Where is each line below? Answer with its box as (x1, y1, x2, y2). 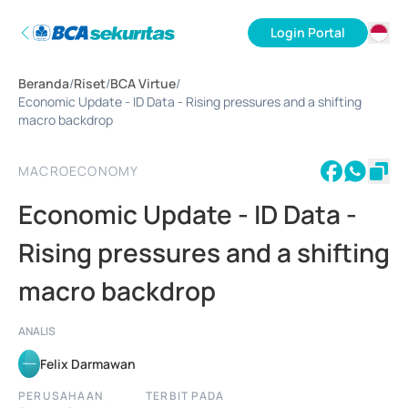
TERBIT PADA (146, 388, 225, 403)
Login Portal (270, 24, 345, 41)
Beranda (18, 75, 69, 92)
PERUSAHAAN (18, 388, 103, 403)
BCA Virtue (110, 75, 176, 92)
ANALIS (18, 323, 56, 339)
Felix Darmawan (40, 354, 136, 372)
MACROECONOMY (18, 162, 139, 179)
